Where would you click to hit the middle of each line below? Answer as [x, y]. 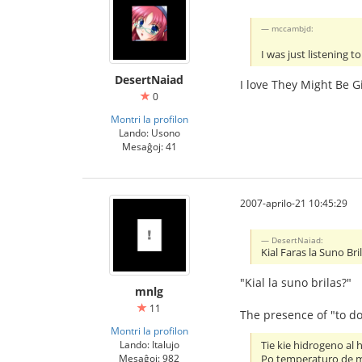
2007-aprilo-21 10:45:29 [294, 203]
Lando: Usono [149, 133]
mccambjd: [293, 28]
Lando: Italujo [149, 344]
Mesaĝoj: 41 [149, 146]
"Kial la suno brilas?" [296, 282]
